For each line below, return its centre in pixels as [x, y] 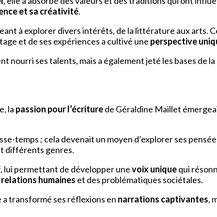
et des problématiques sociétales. [139, 180]
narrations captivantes [163, 199]
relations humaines [38, 180]
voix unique [154, 169]
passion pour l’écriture [59, 109]
